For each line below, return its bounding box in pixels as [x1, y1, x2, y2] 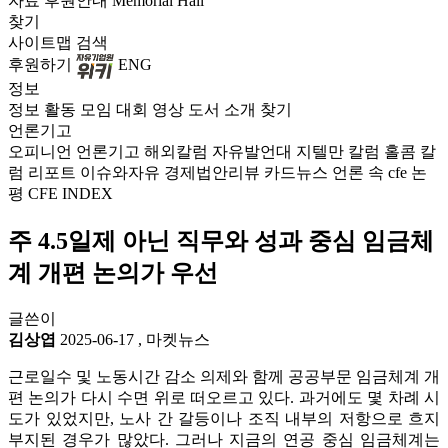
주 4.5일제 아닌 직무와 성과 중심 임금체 [8, 227, 434, 254]
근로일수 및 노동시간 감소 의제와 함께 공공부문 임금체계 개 [8, 367, 440, 385]
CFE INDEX [28, 185, 113, 202]
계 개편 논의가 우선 [8, 259, 218, 286]
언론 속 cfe [332, 164, 407, 181]
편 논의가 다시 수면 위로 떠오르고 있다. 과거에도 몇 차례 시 [8, 388, 440, 406]
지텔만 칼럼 [296, 143, 380, 160]
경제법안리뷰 [164, 164, 260, 181]
